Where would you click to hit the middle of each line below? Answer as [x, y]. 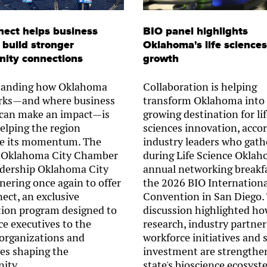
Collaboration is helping [200, 86]
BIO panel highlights [195, 31]
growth [161, 58]
